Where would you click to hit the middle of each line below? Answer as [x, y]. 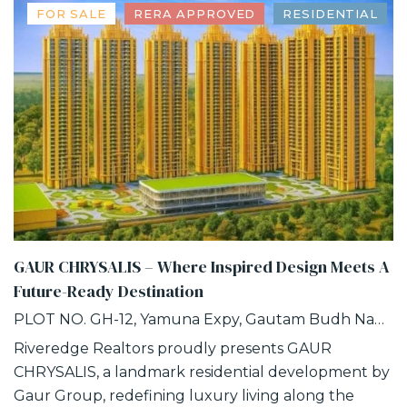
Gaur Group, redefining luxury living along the [184, 396]
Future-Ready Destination [109, 292]
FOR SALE [71, 14]
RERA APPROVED [194, 14]
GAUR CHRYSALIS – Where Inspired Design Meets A [202, 267]
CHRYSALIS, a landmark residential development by [202, 372]
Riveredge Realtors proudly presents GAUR [173, 349]
